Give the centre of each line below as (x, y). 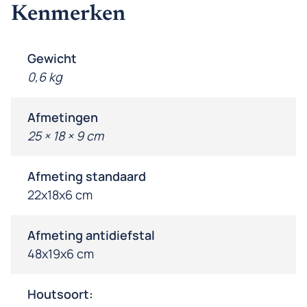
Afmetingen (63, 118)
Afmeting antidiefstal (91, 235)
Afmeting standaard (87, 176)
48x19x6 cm (61, 254)
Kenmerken (68, 15)
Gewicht (52, 59)
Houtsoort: (60, 294)
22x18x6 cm (60, 195)
